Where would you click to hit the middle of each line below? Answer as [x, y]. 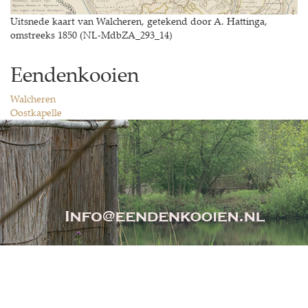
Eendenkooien [75, 74]
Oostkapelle [36, 112]
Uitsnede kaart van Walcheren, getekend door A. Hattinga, [139, 21]
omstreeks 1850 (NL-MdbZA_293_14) [91, 34]
